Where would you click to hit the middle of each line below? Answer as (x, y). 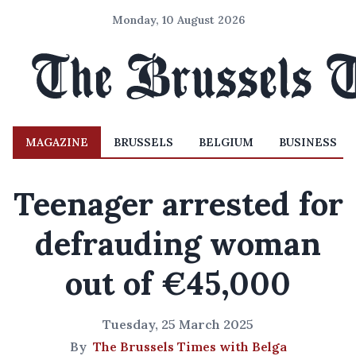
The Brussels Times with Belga (190, 346)
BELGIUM (226, 142)
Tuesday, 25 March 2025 (178, 324)
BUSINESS (308, 142)
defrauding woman (178, 244)
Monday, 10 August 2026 (178, 20)
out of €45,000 (178, 283)
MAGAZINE (57, 142)
